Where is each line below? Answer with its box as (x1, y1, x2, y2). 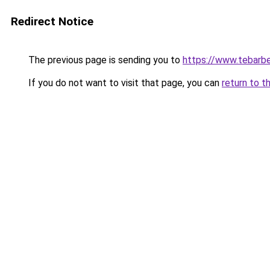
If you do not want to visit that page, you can (26, 77, 222, 89)
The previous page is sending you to (26, 54, 183, 66)
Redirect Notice (11, 14, 93, 28)
